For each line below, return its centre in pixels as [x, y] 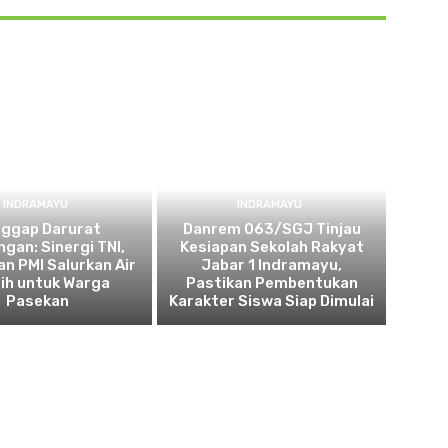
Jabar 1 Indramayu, [272, 265]
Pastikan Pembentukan [271, 283]
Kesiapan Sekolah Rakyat [271, 247]
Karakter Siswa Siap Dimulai [272, 301]
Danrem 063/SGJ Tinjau [271, 229]
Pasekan [38, 301]
